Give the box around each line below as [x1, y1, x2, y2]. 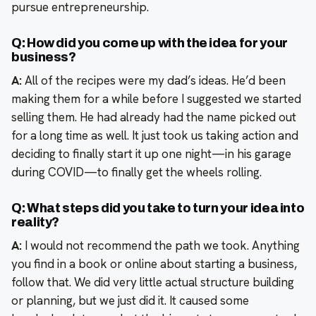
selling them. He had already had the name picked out [11, 109, 296, 125]
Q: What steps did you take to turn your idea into [11, 200, 305, 215]
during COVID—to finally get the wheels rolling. [11, 164, 262, 180]
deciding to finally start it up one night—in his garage [11, 145, 291, 162]
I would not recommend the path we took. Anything [22, 237, 300, 253]
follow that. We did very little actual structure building [11, 274, 294, 290]
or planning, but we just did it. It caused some [11, 292, 249, 308]
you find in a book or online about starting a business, [11, 255, 297, 272]
